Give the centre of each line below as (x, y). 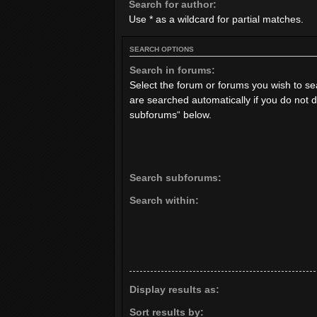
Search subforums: (175, 178)
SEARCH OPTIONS (162, 49)
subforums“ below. (171, 114)
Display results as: (174, 290)
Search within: (164, 201)
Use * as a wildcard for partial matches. (216, 19)
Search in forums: (172, 70)
